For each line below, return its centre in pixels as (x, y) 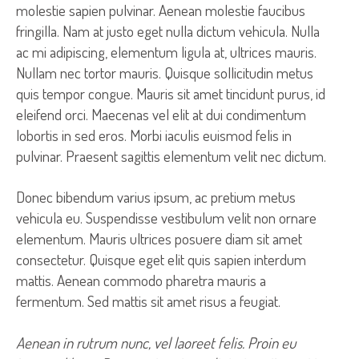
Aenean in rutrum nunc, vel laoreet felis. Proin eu (156, 342)
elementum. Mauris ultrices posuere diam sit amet (159, 239)
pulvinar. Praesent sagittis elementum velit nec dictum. (171, 156)
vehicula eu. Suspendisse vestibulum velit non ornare (166, 218)
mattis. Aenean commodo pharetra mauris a (141, 280)
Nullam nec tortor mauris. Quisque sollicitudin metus (165, 73)
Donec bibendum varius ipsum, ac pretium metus (156, 197)
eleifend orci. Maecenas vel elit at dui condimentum (161, 115)
